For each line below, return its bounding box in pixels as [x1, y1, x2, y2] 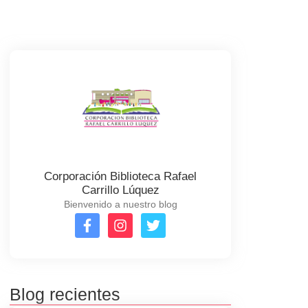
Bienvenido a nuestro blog [63, 199, 177, 210]
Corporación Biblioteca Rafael [44, 170, 197, 184]
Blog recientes [10, 285, 120, 305]
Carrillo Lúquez [81, 184, 159, 197]
